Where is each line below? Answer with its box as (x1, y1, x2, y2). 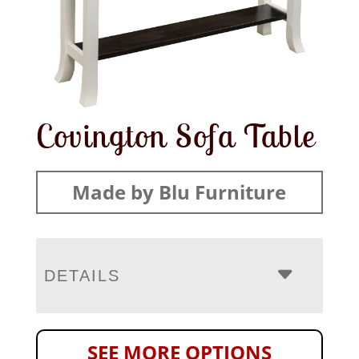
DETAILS (43, 266, 120, 284)
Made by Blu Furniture (72, 178, 287, 205)
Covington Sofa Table (35, 115, 316, 155)
